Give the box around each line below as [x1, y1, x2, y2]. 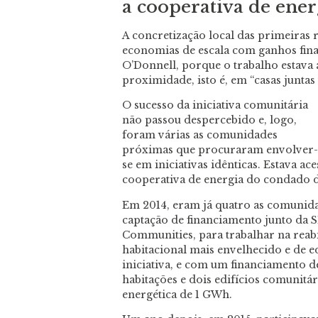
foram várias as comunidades [122, 128, 278, 142]
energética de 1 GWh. [122, 287, 232, 301]
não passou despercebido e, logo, [122, 114, 297, 127]
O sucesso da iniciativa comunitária [122, 99, 308, 112]
